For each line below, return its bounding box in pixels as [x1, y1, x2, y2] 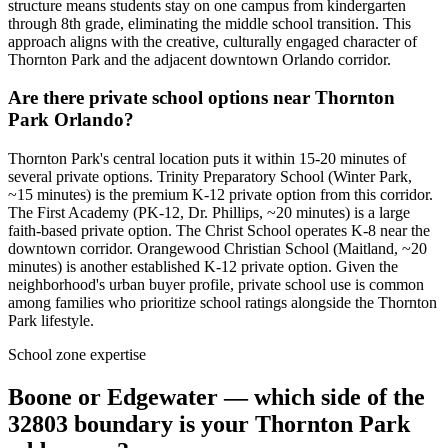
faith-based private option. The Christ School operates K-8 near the [8, 222, 430, 240]
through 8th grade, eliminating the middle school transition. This [8, 14, 411, 32]
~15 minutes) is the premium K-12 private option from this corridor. [8, 186, 433, 204]
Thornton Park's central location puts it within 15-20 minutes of [8, 150, 406, 168]
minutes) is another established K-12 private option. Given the [8, 258, 398, 276]
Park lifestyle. [8, 312, 94, 330]
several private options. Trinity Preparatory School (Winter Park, [8, 168, 412, 186]
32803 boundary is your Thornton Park [8, 410, 410, 437]
